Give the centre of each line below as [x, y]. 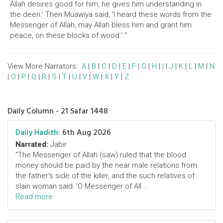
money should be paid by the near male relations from [106, 165]
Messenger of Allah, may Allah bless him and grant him [101, 25]
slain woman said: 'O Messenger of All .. [81, 186]
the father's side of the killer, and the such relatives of [105, 176]
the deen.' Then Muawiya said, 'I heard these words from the [111, 14]
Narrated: [32, 144]
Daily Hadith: [38, 132]
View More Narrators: [45, 66]
